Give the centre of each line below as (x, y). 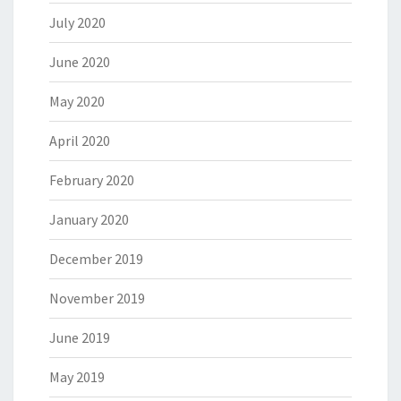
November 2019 (97, 299)
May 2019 (77, 377)
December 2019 (96, 259)
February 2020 (92, 180)
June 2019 (80, 338)
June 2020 (80, 62)
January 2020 (89, 220)
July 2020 (77, 23)
